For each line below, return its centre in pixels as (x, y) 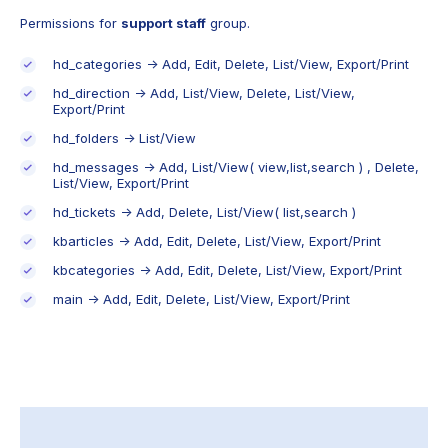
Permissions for (70, 23)
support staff (163, 23)
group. (228, 23)
